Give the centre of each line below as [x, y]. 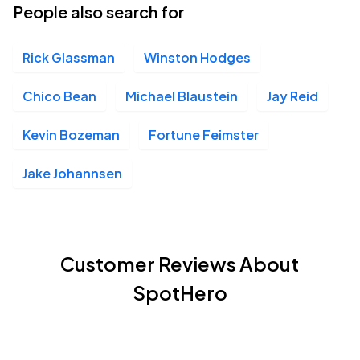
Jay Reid [292, 96]
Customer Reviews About [180, 264]
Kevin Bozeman [71, 135]
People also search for [98, 12]
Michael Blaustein [182, 96]
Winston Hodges [197, 57]
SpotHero [180, 292]
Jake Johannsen [72, 173]
